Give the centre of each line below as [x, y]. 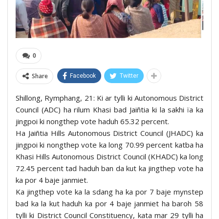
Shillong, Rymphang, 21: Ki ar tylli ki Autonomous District [109, 98]
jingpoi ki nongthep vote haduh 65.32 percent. [92, 121]
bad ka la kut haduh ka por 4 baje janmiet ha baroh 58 [109, 204]
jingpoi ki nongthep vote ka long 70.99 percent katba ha [109, 145]
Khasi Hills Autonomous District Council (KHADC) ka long [109, 157]
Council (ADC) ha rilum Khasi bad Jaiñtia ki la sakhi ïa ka [109, 110]
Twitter [129, 76]
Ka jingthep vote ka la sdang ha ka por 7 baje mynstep [109, 192]
